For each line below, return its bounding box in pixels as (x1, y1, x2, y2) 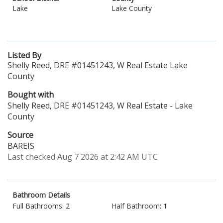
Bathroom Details (12, 190, 70, 200)
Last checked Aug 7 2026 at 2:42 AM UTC (7, 151, 158, 162)
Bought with (7, 89, 54, 100)
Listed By (7, 50, 41, 61)
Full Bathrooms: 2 (12, 201, 70, 211)
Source (7, 129, 33, 140)
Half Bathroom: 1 (111, 201, 167, 211)
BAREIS (7, 140, 34, 151)
